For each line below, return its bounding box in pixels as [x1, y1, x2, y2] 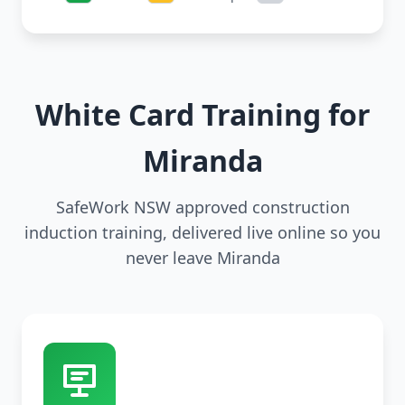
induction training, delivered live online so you [24, 221, 381, 244]
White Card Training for [34, 95, 371, 135]
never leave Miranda [125, 247, 280, 269]
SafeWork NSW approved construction [55, 196, 350, 219]
